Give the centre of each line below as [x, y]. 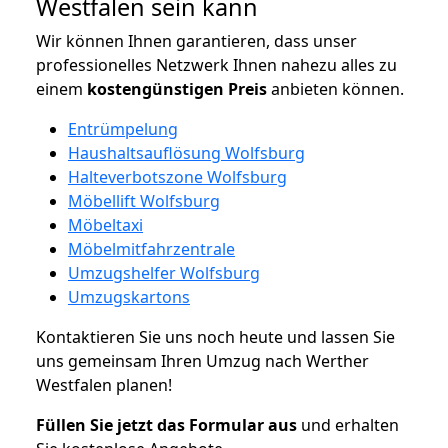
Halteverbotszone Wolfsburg [177, 176]
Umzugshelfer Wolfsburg [164, 272]
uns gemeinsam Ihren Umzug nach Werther [202, 360]
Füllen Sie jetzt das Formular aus [166, 424]
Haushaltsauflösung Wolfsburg [186, 152]
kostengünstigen [155, 88]
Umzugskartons [129, 296]
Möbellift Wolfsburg [144, 200]
